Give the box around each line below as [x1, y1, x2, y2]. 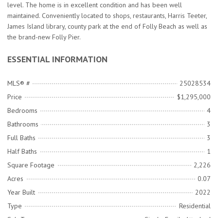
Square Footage [7, 161, 54, 170]
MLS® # [7, 79, 30, 88]
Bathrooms [7, 120, 38, 129]
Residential [179, 201, 211, 211]
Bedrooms [7, 106, 37, 115]
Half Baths [7, 147, 37, 156]
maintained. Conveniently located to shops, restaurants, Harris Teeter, [7, 11, 207, 20]
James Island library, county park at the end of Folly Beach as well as [7, 22, 207, 31]
